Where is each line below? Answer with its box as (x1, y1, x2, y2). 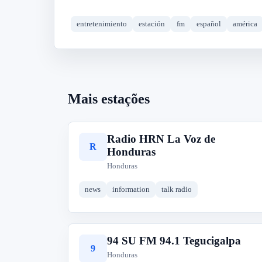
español (196, 19, 221, 28)
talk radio (161, 185, 192, 194)
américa (233, 19, 257, 28)
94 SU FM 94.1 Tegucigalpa (107, 235, 241, 247)
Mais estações (68, 91, 150, 106)
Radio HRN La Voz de (107, 133, 215, 145)
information (112, 185, 150, 194)
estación (139, 19, 165, 28)
